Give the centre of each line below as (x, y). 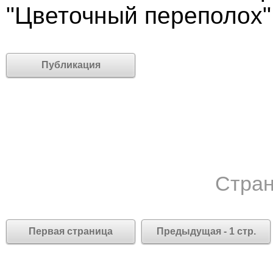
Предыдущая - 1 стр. (206, 231)
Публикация (71, 65)
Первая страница (71, 231)
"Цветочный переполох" (139, 16)
